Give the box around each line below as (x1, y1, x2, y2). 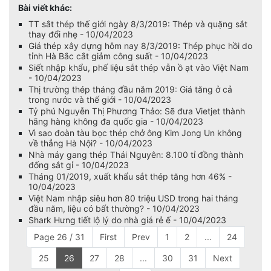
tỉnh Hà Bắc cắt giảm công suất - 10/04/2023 (28, 51, 208, 61)
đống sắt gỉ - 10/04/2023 (28, 160, 129, 170)
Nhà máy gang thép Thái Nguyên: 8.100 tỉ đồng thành (28, 149, 243, 160)
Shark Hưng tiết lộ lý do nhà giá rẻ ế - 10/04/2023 (28, 215, 226, 225)
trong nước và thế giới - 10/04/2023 (28, 94, 171, 105)
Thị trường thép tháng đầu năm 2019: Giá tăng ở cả (28, 84, 232, 94)
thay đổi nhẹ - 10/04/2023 (28, 29, 133, 39)
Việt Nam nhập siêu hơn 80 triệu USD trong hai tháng (28, 193, 238, 203)
